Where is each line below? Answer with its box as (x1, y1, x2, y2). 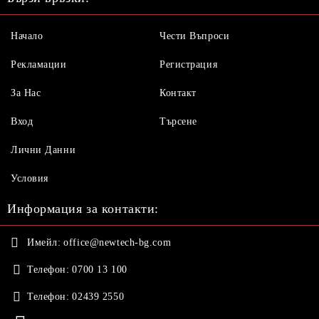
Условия (11, 173, 48, 184)
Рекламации (11, 59, 67, 70)
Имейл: (27, 237, 61, 248)
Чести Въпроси (159, 31, 230, 41)
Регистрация (159, 59, 218, 70)
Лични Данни (11, 145, 76, 155)
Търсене (159, 116, 197, 127)
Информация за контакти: (7, 202, 159, 216)
